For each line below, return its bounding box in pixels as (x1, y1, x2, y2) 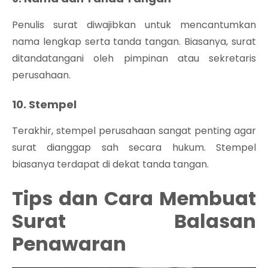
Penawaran (12, 230, 126, 257)
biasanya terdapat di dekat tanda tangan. (12, 157, 209, 171)
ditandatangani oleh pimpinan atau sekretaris (12, 51, 256, 65)
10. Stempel (12, 96, 77, 112)
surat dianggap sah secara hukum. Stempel (12, 140, 256, 154)
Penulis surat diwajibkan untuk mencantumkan (12, 17, 256, 32)
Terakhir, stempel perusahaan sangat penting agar (12, 123, 256, 138)
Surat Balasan (12, 207, 256, 234)
